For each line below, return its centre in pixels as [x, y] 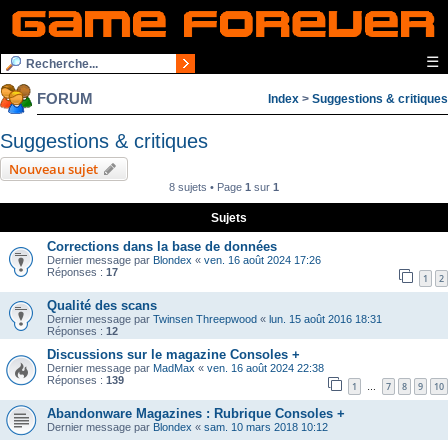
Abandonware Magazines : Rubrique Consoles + [196, 413]
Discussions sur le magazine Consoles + [173, 355]
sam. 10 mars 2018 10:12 [266, 426]
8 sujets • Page [207, 187]
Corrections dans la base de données [162, 247]
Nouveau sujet [53, 169]
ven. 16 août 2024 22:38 [265, 368]
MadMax [174, 368]
